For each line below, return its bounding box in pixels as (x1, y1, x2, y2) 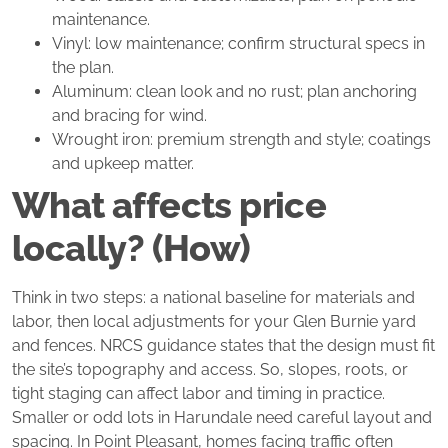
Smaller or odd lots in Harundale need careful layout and (12, 408, 432, 428)
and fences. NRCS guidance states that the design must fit (12, 336, 435, 356)
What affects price (12, 184, 327, 227)
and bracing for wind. (52, 106, 207, 126)
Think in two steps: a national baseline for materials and (12, 288, 415, 308)
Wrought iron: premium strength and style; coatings (52, 130, 431, 150)
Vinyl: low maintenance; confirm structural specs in (52, 34, 425, 54)
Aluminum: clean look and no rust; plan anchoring (52, 82, 417, 102)
